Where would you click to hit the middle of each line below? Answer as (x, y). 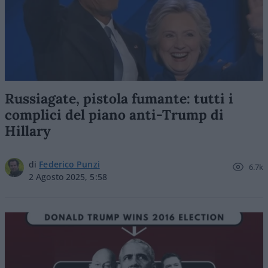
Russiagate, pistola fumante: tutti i (119, 98)
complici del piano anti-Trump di (114, 115)
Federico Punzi (69, 164)
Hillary (28, 131)
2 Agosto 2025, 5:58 (68, 177)
